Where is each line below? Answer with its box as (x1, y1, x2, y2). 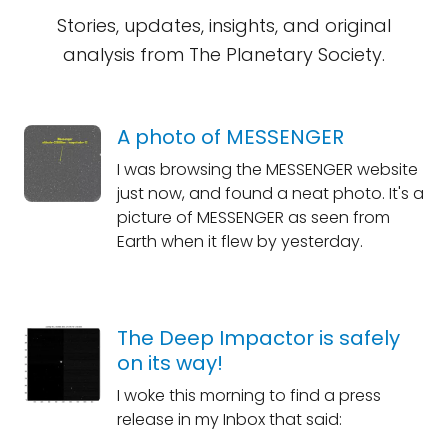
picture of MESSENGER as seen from (116, 206, 390, 229)
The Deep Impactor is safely (116, 324, 400, 352)
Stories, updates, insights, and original (57, 13, 391, 38)
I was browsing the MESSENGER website (116, 158, 418, 181)
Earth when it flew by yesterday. (116, 230, 363, 253)
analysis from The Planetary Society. (63, 42, 385, 67)
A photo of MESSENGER (116, 123, 344, 151)
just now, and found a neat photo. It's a (116, 182, 424, 205)
